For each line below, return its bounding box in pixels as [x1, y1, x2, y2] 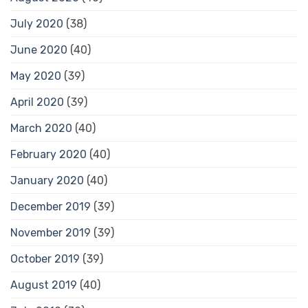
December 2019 [10, 199, 91, 213]
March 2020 [10, 121, 72, 135]
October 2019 [10, 252, 80, 265]
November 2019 [10, 225, 91, 239]
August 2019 [10, 278, 77, 291]
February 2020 [10, 147, 87, 161]
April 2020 [10, 95, 64, 109]
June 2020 [10, 43, 67, 56]
